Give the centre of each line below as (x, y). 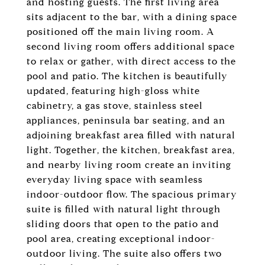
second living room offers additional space (131, 46)
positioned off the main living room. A (120, 32)
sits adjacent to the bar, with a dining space (132, 17)
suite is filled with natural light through (124, 209)
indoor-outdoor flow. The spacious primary (132, 194)
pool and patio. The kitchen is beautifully (127, 76)
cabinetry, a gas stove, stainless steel (115, 106)
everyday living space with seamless (115, 180)
